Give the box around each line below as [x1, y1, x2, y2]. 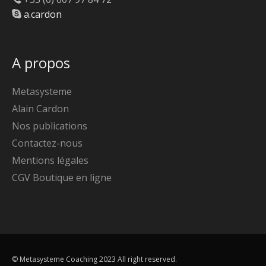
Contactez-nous [12, 136, 83, 150]
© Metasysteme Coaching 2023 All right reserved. [12, 254, 177, 264]
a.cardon [24, 7, 62, 21]
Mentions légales [12, 153, 88, 167]
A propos [12, 52, 70, 72]
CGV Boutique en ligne [12, 170, 112, 184]
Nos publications [12, 119, 87, 132]
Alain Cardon [12, 102, 69, 115]
